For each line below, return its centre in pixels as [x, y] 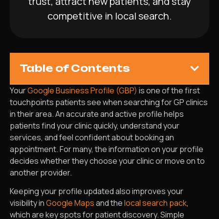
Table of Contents [75, 68]
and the [109, 203]
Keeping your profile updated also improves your [97, 191]
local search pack [155, 203]
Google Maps [70, 203]
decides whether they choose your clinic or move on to [107, 161]
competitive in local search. [109, 16]
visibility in [28, 203]
